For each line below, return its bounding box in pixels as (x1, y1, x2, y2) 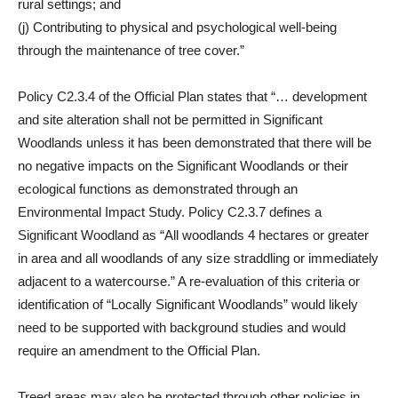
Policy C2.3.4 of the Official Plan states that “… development (18, 89, 367, 104)
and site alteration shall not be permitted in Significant (18, 112, 322, 127)
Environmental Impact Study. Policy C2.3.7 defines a (18, 204, 322, 219)
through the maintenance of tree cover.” (18, 43, 244, 58)
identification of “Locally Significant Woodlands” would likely (18, 297, 358, 312)
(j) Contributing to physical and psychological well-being (18, 20, 337, 35)
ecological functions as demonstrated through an (18, 181, 298, 196)
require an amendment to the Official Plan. (18, 343, 260, 358)
